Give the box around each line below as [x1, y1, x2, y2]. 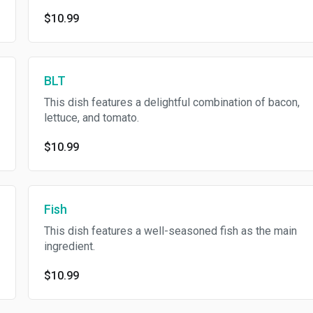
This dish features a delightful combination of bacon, [43, 96, 300, 109]
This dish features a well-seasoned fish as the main [43, 224, 297, 238]
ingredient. [43, 240, 95, 253]
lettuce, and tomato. [43, 111, 139, 124]
